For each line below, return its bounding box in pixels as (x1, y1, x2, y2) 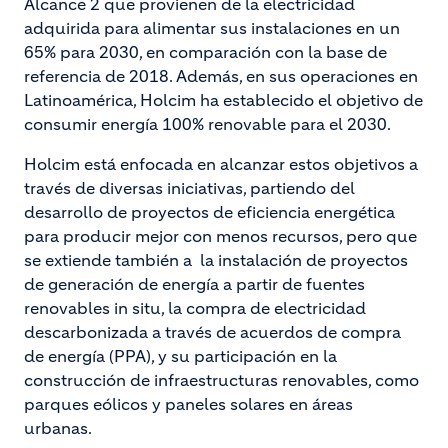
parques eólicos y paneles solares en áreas (24, 394, 353, 414)
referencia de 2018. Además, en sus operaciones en (24, 66, 418, 86)
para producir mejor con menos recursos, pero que (24, 226, 417, 246)
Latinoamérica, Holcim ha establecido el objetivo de (24, 90, 423, 110)
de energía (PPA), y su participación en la (24, 346, 337, 366)
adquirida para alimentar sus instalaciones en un (24, 18, 400, 38)
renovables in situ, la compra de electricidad (24, 298, 366, 318)
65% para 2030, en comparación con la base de (24, 42, 387, 62)
